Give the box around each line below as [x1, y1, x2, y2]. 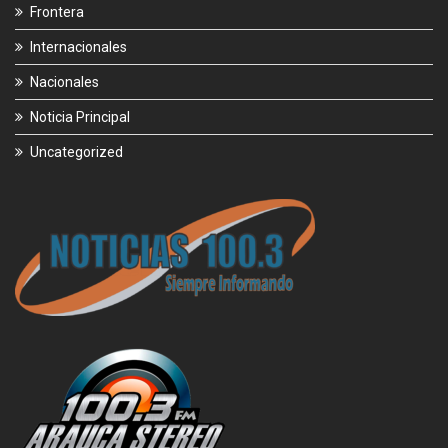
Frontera [30, 4, 84, 21]
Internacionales [30, 39, 127, 56]
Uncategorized [30, 144, 123, 161]
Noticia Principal [30, 109, 130, 126]
